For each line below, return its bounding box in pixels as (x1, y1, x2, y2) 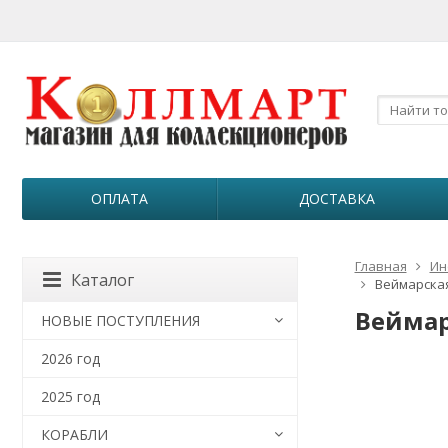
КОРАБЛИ (41, 425, 108, 444)
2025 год (41, 387, 100, 406)
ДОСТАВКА (299, 189, 375, 208)
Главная (354, 257, 407, 275)
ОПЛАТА (90, 189, 148, 208)
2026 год (41, 349, 100, 368)
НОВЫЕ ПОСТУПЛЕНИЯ (41, 311, 200, 330)
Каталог (71, 269, 134, 291)
